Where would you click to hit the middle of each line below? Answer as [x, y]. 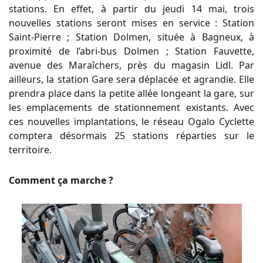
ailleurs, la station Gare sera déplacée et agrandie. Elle [131, 79]
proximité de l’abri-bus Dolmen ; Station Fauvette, [131, 51]
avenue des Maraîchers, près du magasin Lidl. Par [131, 65]
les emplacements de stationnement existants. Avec [131, 107]
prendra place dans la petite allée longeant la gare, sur [131, 93]
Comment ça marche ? [61, 180]
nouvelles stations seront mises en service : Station [131, 23]
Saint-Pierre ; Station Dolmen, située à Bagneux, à [131, 37]
